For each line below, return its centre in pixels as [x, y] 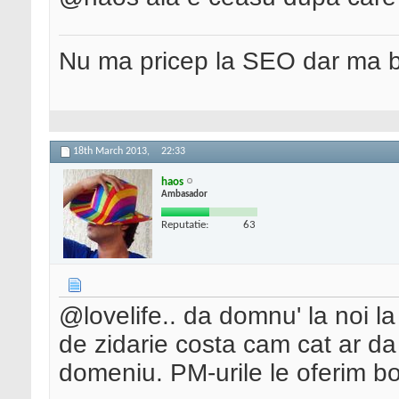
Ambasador [184, 194]
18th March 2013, [113, 152]
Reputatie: [185, 224]
